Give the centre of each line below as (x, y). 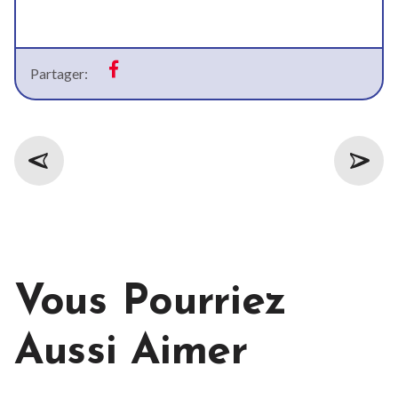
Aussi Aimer (131, 353)
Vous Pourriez (151, 303)
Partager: (59, 74)
